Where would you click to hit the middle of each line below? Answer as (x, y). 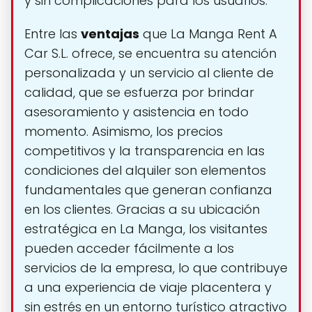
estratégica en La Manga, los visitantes (146, 229)
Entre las (53, 34)
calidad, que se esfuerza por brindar (139, 93)
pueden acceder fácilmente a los (129, 249)
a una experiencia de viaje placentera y (148, 288)
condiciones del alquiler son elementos (145, 171)
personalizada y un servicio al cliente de (149, 73)
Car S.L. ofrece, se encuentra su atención (150, 54)
